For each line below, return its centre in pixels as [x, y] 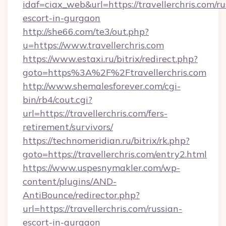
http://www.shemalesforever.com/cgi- [102, 86]
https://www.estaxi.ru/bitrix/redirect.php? [110, 59]
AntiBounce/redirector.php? [81, 195]
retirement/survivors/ [68, 127]
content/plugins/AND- [70, 181]
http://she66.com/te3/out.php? [86, 32]
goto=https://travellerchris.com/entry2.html [115, 154]
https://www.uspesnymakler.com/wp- [101, 168]
